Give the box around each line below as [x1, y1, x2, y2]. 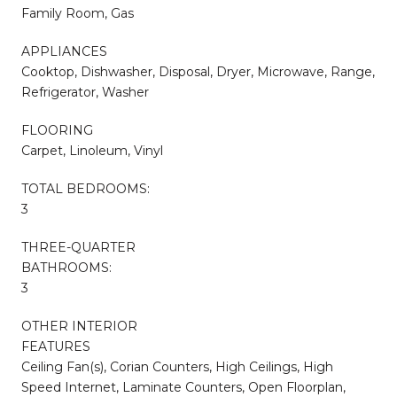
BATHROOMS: [21, 259, 112, 276]
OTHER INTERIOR [21, 317, 137, 334]
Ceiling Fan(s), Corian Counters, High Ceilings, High [21, 358, 333, 375]
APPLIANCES [21, 43, 107, 59]
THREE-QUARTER [21, 238, 136, 255]
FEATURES [21, 338, 90, 354]
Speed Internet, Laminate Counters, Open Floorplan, [21, 378, 346, 395]
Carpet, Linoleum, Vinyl [21, 142, 163, 159]
